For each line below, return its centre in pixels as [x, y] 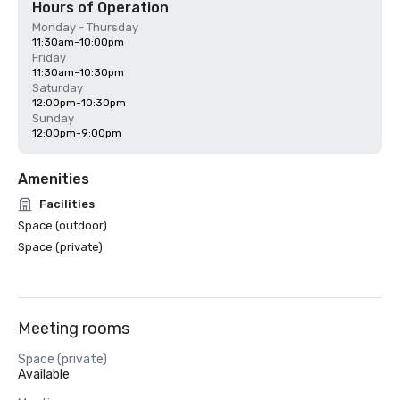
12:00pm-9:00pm [77, 133]
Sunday [53, 118]
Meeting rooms [74, 329]
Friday [49, 58]
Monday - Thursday [85, 27]
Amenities [54, 179]
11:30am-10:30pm [78, 72]
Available [44, 375]
